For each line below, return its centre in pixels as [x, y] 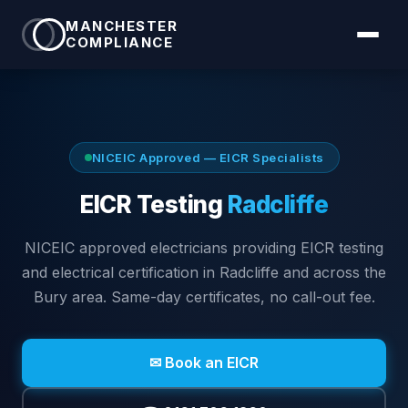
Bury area [68, 297]
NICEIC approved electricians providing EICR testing [204, 248]
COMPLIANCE [119, 42]
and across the [332, 272]
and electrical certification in [121, 272]
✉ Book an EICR [204, 362]
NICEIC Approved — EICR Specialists [208, 158]
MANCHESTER [122, 26]
